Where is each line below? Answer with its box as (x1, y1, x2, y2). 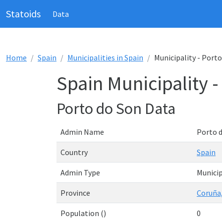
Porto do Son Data (56, 99, 175, 118)
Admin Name (60, 127, 104, 137)
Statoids (6, 7, 41, 20)
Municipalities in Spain (67, 53, 143, 62)
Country (60, 147, 88, 157)
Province (60, 188, 90, 198)
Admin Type (60, 167, 100, 177)
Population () (60, 208, 106, 218)
